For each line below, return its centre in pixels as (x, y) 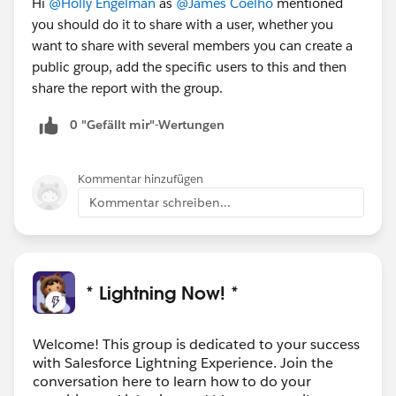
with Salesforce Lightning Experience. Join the (183, 362)
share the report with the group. (127, 88)
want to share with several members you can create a (192, 45)
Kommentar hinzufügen (141, 179)
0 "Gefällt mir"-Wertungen (147, 124)
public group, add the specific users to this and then (189, 66)
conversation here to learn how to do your (172, 381)
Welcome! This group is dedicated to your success (196, 344)
